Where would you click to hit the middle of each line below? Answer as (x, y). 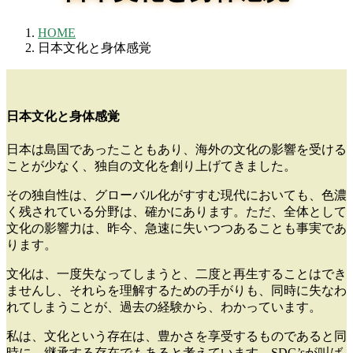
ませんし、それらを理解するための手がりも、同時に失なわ (176, 291)
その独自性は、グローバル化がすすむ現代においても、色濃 (176, 195)
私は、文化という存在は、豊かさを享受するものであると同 (176, 336)
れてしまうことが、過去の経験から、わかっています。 (164, 307)
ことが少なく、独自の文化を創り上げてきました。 (151, 166)
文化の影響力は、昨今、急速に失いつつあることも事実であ (176, 229)
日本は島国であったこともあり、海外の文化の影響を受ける (176, 150)
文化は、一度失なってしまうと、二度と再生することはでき (176, 274)
